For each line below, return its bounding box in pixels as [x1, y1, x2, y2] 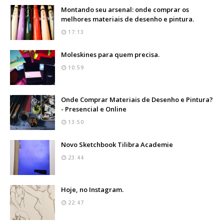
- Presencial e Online [61, 104, 126, 113]
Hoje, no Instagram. [61, 184, 123, 194]
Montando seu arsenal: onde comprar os [61, 4, 189, 14]
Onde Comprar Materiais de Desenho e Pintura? [61, 94, 213, 104]
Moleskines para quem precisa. [61, 49, 159, 59]
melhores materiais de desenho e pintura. [61, 14, 194, 23]
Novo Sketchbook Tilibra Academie [61, 139, 173, 149]
